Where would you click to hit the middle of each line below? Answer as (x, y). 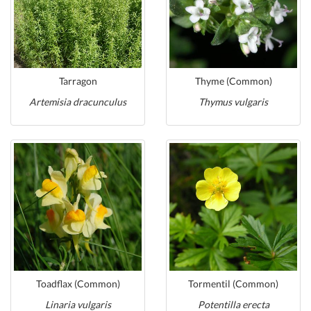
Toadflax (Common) (78, 284)
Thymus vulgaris (233, 102)
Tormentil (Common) (233, 284)
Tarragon (78, 81)
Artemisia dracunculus (78, 102)
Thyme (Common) (233, 81)
